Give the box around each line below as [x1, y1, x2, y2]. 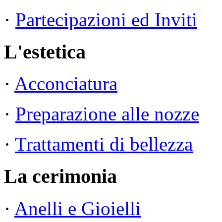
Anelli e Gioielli [14, 197, 141, 219]
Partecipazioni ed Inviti [15, 8, 197, 30]
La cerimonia [4, 165, 117, 187]
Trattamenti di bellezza [15, 133, 193, 155]
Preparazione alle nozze [15, 103, 199, 125]
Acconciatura [14, 73, 117, 95]
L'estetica [4, 40, 86, 63]
